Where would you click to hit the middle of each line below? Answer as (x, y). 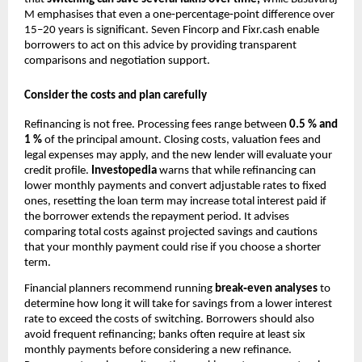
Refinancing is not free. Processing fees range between (157, 124)
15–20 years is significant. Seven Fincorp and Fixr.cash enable (172, 30)
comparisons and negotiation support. (117, 61)
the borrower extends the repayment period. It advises (157, 217)
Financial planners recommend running (120, 288)
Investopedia (124, 170)
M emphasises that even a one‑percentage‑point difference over (179, 15)
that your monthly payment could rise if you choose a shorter (173, 247)
